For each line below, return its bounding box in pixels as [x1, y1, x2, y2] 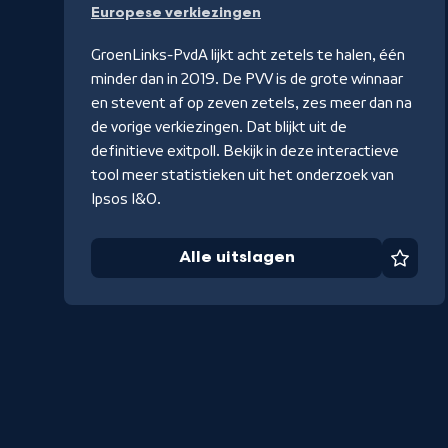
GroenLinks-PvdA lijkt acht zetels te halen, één [91, 47, 405, 64]
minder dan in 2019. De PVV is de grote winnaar [91, 71, 403, 88]
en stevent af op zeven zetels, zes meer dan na [91, 95, 412, 112]
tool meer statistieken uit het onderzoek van [91, 167, 394, 184]
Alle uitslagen [178, 248, 295, 268]
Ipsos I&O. [91, 191, 161, 208]
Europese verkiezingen [91, 4, 261, 22]
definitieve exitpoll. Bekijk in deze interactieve [91, 143, 399, 160]
